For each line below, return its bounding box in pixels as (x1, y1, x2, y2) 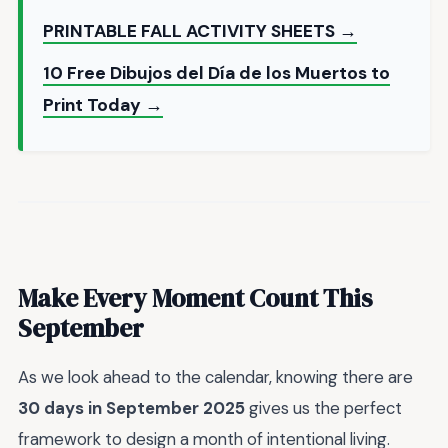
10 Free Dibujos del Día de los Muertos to (43, 61, 390, 84)
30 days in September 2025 (18, 397, 245, 420)
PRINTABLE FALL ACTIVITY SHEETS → (43, 19, 357, 42)
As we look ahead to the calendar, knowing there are (18, 366, 413, 389)
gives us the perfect (245, 397, 402, 420)
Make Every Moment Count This (18, 281, 372, 316)
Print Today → (43, 93, 163, 116)
